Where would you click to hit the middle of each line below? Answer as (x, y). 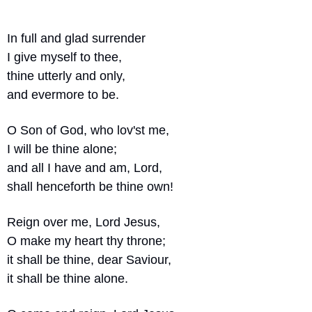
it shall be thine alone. (68, 279)
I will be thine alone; (62, 149)
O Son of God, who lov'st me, (88, 130)
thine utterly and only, (66, 76)
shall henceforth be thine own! (90, 187)
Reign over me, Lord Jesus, (84, 222)
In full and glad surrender (76, 38)
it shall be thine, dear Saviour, (89, 260)
